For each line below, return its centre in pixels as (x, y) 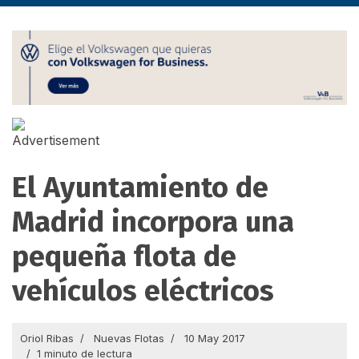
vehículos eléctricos (143, 290)
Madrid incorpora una (153, 222)
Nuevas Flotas (129, 338)
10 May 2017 (215, 338)
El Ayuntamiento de (140, 187)
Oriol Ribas (47, 338)
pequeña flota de (124, 256)
